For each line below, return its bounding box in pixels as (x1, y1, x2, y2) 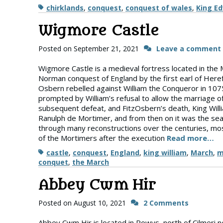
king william (143, 148, 187, 157)
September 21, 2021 (74, 44, 139, 53)
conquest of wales (125, 3, 192, 12)
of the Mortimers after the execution (38, 133, 167, 143)
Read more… (167, 133, 214, 143)
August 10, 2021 (74, 198, 126, 208)
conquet (38, 157, 68, 167)
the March (72, 157, 109, 167)
